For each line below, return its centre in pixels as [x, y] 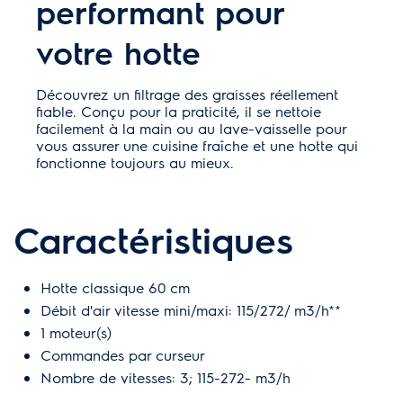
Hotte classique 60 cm [115, 287]
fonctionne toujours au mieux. [135, 162]
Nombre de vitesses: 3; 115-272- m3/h [166, 377]
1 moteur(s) [76, 332]
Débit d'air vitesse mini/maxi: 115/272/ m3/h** [191, 309]
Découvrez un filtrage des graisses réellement [187, 94]
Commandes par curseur [123, 354]
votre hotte [118, 51]
